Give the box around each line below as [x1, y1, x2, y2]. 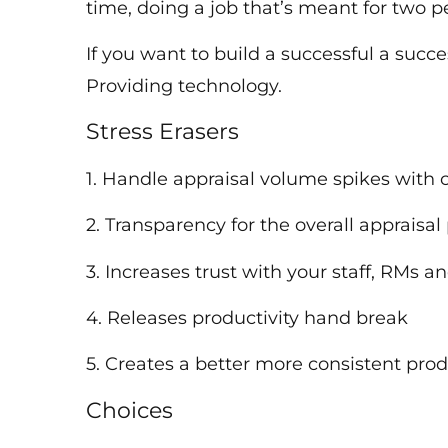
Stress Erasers [86, 118, 246, 146]
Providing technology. [86, 75, 293, 98]
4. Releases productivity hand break [86, 306, 419, 329]
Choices [86, 396, 180, 424]
